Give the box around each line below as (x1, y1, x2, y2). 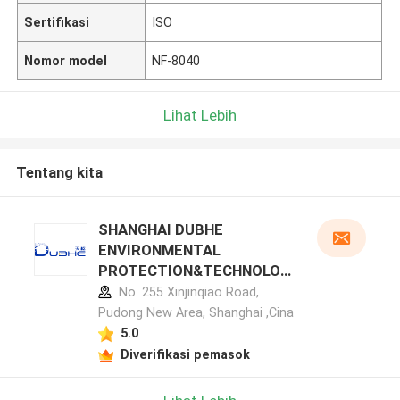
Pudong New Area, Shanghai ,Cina (97, 305, 294, 321)
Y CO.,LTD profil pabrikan (97, 282, 270, 301)
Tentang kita (15, 163, 103, 182)
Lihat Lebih (163, 105, 237, 124)
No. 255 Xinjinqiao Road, (114, 285, 259, 300)
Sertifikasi (24, 14, 90, 29)
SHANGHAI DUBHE (97, 221, 223, 239)
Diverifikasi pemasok (120, 346, 250, 362)
